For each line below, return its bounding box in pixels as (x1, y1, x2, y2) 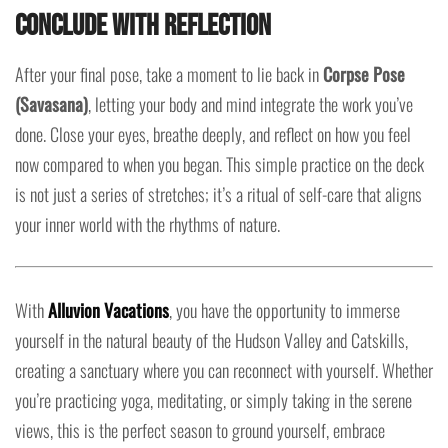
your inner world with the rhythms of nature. (15, 211, 280, 238)
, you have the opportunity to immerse (169, 297, 400, 324)
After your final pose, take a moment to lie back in (15, 61, 323, 88)
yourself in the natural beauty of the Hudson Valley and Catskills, (15, 327, 408, 354)
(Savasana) (15, 91, 88, 118)
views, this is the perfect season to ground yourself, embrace (15, 417, 385, 444)
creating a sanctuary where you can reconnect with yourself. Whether (15, 357, 433, 384)
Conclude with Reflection (15, 8, 271, 45)
